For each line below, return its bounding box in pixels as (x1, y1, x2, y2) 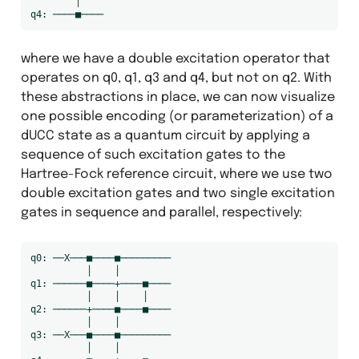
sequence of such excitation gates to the (20, 147, 285, 162)
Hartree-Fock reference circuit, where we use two (20, 167, 333, 181)
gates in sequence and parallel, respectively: (20, 205, 302, 220)
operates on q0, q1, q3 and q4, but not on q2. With (20, 71, 332, 85)
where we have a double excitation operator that (20, 51, 330, 66)
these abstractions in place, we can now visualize (20, 90, 335, 104)
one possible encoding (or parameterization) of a (20, 109, 333, 123)
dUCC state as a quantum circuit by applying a (20, 128, 310, 143)
